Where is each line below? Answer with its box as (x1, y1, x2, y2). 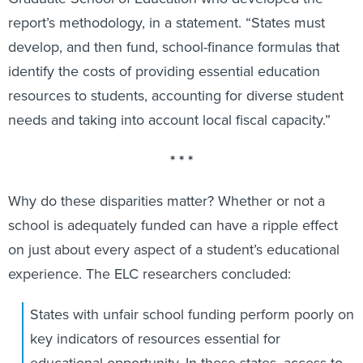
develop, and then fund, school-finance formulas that (8, 36, 340, 57)
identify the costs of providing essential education (8, 61, 320, 81)
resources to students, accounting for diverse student (8, 85, 344, 105)
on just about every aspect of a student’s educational (8, 239, 340, 259)
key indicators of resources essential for (29, 328, 280, 348)
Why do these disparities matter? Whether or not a (8, 190, 325, 211)
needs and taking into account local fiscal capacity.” (8, 109, 331, 130)
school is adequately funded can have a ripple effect (8, 215, 338, 235)
